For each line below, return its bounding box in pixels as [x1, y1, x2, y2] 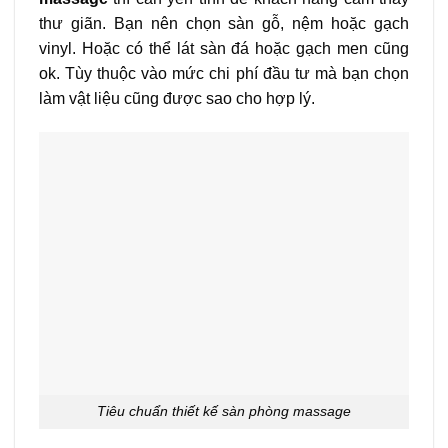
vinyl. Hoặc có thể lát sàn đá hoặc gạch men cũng [39, 39, 409, 57]
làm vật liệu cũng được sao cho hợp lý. [39, 89, 315, 107]
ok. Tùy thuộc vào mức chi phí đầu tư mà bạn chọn [39, 64, 409, 82]
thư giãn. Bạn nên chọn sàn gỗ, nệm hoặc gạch [39, 14, 409, 32]
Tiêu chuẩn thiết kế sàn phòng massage [97, 403, 351, 420]
